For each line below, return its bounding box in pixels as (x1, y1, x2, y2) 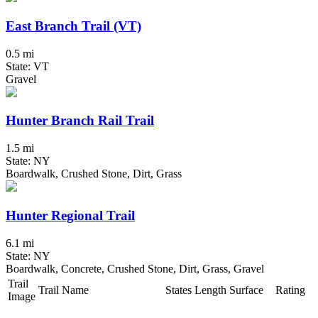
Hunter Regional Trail (6, 207, 135, 223)
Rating (275, 283, 305, 296)
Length (194, 283, 226, 296)
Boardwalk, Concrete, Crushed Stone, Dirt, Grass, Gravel (6, 262, 264, 275)
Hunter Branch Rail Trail (6, 113, 154, 128)
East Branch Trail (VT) (6, 18, 141, 33)
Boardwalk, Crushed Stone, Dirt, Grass (6, 168, 182, 180)
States (165, 283, 192, 296)
